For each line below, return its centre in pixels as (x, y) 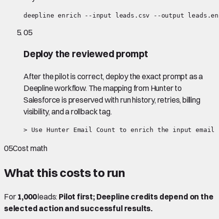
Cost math (30, 148)
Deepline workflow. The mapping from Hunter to (103, 88)
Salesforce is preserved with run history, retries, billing (112, 99)
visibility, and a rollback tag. (68, 111)
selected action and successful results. (78, 208)
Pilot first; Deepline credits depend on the (136, 197)
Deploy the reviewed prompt (86, 54)
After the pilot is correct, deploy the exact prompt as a (113, 76)
